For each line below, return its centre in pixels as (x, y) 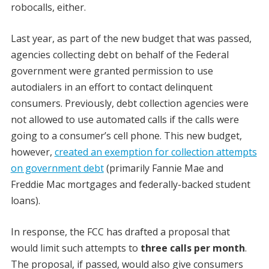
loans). (25, 201)
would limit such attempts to (75, 248)
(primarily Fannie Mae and (163, 168)
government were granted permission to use (112, 71)
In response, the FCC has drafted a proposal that (120, 232)
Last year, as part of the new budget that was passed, (131, 38)
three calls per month (192, 248)
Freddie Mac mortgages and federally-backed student (130, 184)
